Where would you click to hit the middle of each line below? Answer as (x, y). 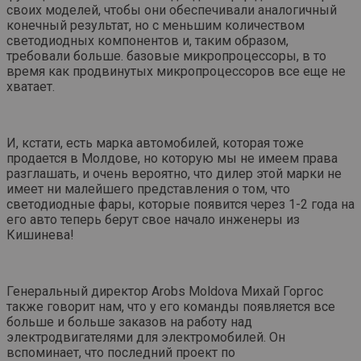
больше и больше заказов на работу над (129, 322)
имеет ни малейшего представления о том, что (148, 189)
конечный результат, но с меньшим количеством (156, 26)
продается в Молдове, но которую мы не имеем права (172, 159)
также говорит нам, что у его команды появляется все (171, 307)
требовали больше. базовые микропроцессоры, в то (166, 56)
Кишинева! (40, 235)
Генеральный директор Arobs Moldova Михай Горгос (165, 292)
